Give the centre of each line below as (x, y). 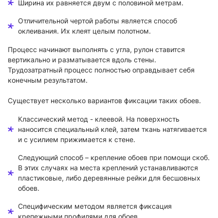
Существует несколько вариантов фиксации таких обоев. (104, 101)
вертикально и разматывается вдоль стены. (82, 60)
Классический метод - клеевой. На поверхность (99, 119)
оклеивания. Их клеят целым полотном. (84, 31)
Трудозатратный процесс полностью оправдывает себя (101, 70)
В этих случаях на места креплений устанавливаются (108, 168)
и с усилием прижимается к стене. (77, 140)
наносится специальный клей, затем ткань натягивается (112, 129)
